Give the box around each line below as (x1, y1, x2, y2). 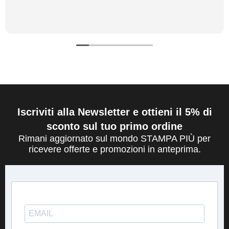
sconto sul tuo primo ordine (47, 120, 182, 132)
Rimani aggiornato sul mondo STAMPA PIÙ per (18, 133, 211, 144)
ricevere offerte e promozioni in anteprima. (28, 144, 201, 154)
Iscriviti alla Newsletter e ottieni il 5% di (17, 106, 212, 118)
